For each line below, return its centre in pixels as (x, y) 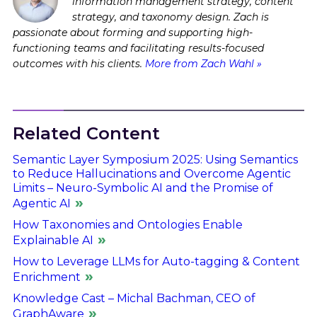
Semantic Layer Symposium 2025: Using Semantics (155, 160)
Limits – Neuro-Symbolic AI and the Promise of (143, 188)
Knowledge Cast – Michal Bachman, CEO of (134, 299)
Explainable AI (53, 241)
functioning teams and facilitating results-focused (138, 48)
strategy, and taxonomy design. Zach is (170, 17)
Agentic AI (41, 204)
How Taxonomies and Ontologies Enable (127, 225)
